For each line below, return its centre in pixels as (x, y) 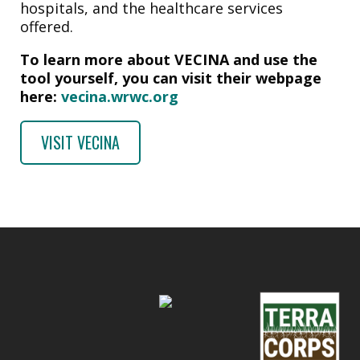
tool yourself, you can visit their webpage (171, 78)
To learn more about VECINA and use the (169, 59)
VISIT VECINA (80, 143)
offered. (49, 26)
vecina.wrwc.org (120, 96)
